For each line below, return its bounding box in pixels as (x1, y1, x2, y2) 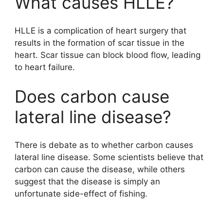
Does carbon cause (15, 86, 169, 107)
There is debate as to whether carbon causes (15, 140, 193, 150)
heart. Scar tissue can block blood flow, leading (15, 50, 200, 60)
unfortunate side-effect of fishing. (15, 189, 147, 199)
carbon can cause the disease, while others (15, 164, 185, 175)
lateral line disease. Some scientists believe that (15, 152, 203, 163)
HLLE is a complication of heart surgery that (15, 26, 186, 36)
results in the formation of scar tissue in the (15, 38, 184, 48)
